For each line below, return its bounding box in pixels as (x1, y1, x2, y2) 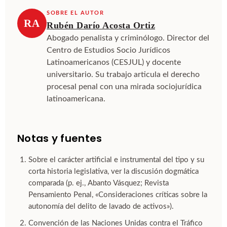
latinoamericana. (47, 95, 105, 103)
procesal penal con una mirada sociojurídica (47, 83, 202, 91)
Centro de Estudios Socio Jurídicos (47, 47, 170, 55)
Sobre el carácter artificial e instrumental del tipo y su (28, 156, 204, 164)
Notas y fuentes (17, 131, 102, 146)
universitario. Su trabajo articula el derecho (47, 71, 200, 79)
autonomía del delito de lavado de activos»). (28, 203, 174, 211)
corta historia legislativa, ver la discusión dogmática (28, 168, 199, 176)
